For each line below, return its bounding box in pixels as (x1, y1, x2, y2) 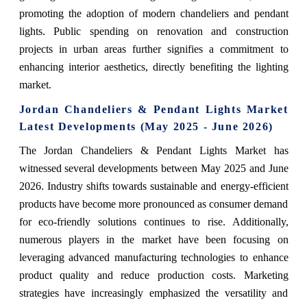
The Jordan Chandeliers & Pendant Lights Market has (19, 145, 288, 157)
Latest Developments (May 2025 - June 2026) (19, 121, 273, 133)
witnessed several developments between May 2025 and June (19, 162, 288, 175)
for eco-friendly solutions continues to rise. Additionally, (19, 216, 288, 228)
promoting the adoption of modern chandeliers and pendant (19, 8, 288, 20)
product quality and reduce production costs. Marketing (19, 269, 288, 282)
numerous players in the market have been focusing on (19, 234, 288, 246)
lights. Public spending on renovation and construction (19, 25, 288, 38)
